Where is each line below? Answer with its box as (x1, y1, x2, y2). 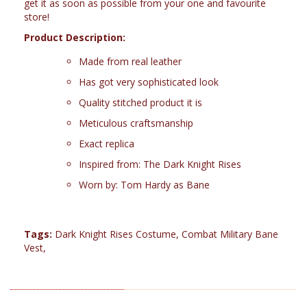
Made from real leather (79, 55, 182, 68)
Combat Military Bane (182, 228, 278, 241)
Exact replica (79, 137, 134, 150)
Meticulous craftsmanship (79, 116, 193, 130)
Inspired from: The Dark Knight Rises (79, 158, 241, 171)
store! (24, 10, 49, 23)
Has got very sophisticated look (79, 75, 219, 88)
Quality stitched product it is (79, 96, 202, 109)
